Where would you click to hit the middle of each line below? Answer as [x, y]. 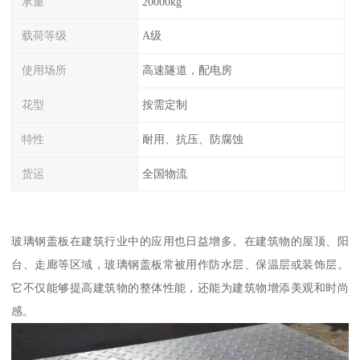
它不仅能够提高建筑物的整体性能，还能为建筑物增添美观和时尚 [180, 288]
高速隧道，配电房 [187, 70]
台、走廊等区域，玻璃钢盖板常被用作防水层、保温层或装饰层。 [180, 265]
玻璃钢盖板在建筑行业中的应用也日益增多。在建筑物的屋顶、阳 [180, 241]
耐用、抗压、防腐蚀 [192, 139]
